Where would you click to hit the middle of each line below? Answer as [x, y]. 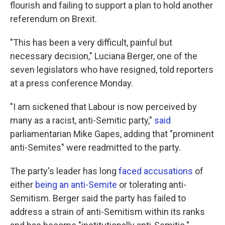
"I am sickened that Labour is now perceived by [103, 107]
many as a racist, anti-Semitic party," [82, 120]
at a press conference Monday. [72, 83]
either [23, 185]
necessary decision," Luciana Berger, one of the [104, 56]
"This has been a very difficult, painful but [91, 42]
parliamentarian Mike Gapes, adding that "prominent [112, 134]
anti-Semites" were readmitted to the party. [95, 147]
